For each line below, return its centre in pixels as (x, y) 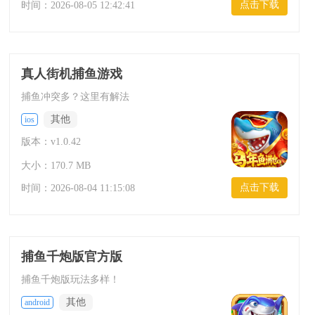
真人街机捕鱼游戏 (71, 74)
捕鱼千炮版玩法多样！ (70, 279)
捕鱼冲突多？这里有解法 (75, 97)
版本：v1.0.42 (51, 142)
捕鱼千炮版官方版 (71, 257)
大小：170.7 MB (56, 166)
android (37, 302)
